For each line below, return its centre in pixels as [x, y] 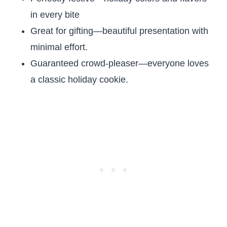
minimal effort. [59, 47]
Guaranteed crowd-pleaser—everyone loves [120, 63]
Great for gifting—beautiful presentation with [119, 31]
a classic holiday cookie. [79, 80]
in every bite [55, 15]
